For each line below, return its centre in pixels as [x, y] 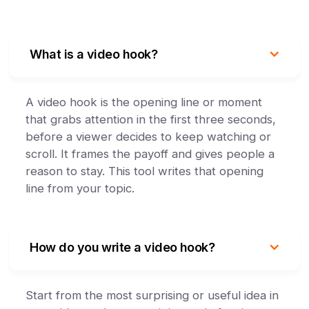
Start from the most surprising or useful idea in [152, 295]
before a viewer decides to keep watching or [149, 137]
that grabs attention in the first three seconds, [151, 119]
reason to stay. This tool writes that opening [145, 171]
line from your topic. [80, 188]
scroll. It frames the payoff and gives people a [150, 154]
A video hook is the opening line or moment [144, 102]
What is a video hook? [94, 54]
